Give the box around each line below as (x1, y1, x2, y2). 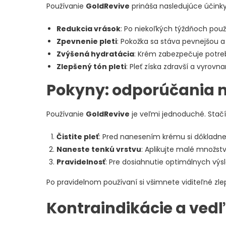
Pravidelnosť (56, 156, 105, 167)
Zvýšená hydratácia (56, 48, 134, 59)
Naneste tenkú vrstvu (56, 144, 141, 154)
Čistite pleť (56, 131, 99, 142)
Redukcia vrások (56, 23, 121, 34)
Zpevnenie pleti (56, 36, 117, 46)
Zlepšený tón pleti (56, 61, 126, 72)
